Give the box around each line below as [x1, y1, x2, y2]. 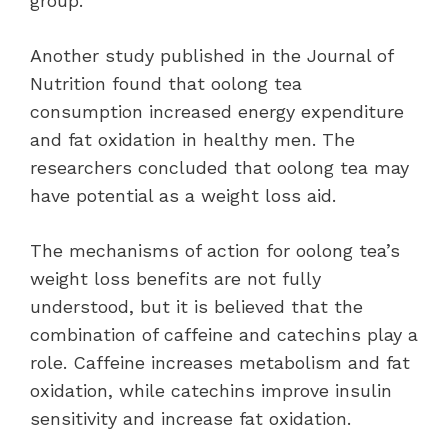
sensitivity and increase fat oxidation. [30, 407, 351, 429]
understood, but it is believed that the [30, 295, 363, 317]
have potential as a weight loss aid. [30, 184, 336, 206]
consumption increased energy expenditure [30, 100, 404, 122]
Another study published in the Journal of [30, 44, 393, 66]
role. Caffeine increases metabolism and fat [30, 351, 410, 373]
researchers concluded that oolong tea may [30, 156, 409, 178]
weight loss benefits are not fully [30, 267, 321, 289]
